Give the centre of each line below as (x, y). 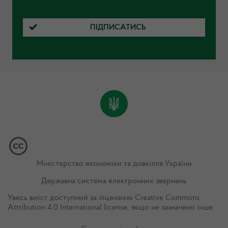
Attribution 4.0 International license (67, 207)
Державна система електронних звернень (114, 181)
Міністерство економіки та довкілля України (114, 164)
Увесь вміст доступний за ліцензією (71, 198)
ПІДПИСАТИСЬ (118, 27)
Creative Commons (167, 198)
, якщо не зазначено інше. (171, 207)
